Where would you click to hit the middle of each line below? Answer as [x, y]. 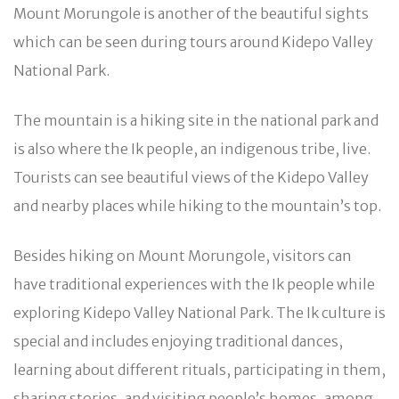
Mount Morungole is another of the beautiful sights [191, 13]
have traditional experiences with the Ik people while [194, 284]
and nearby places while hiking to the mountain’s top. [197, 205]
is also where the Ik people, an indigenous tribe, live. [192, 148]
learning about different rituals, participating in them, [199, 369]
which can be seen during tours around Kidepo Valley [193, 41]
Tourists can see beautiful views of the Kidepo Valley [191, 177]
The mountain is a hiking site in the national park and [196, 120]
